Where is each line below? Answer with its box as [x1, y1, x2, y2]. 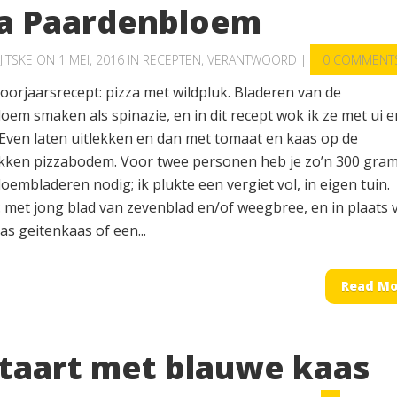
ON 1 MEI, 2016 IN [33, 51, 143, 68]
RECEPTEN [143, 51, 201, 68]
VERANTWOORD [207, 51, 297, 68]
